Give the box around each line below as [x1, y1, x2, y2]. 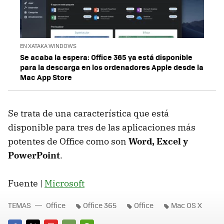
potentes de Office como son [8, 135, 128, 147]
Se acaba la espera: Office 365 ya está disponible [20, 51, 192, 63]
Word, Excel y [128, 135, 188, 147]
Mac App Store [20, 71, 72, 83]
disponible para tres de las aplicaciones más [8, 121, 195, 133]
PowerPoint [8, 149, 60, 161]
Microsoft [44, 177, 84, 189]
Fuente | [8, 177, 44, 189]
